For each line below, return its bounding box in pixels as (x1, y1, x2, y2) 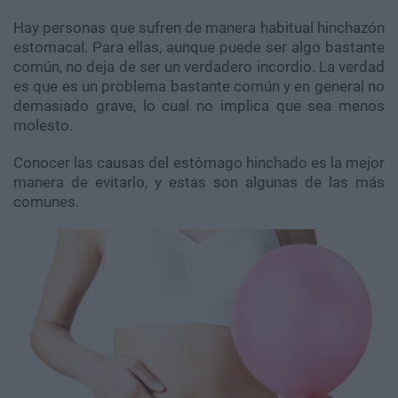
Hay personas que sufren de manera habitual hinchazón (13, 19, 385, 37)
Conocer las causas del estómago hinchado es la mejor (13, 154, 385, 172)
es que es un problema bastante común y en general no (13, 77, 385, 96)
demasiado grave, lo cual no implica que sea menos (13, 97, 385, 115)
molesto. (13, 116, 73, 135)
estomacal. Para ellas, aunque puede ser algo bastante (13, 38, 385, 57)
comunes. (13, 193, 79, 211)
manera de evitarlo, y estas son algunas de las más (13, 173, 385, 192)
